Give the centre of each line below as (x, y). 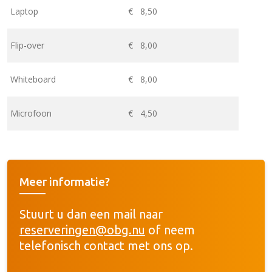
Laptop (24, 11)
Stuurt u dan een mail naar (91, 214)
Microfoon (31, 113)
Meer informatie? (65, 181)
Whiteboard (33, 79)
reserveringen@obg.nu (82, 229)
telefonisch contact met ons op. (106, 245)
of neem (170, 229)
